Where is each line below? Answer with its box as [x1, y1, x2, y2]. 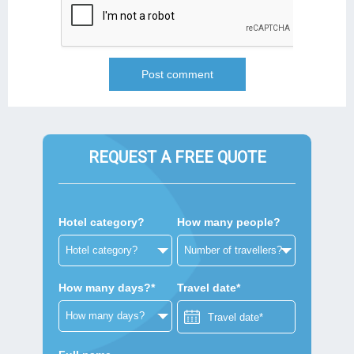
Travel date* [177, 281, 240, 295]
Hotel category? [58, 216, 145, 229]
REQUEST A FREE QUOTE [88, 148, 266, 168]
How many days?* [58, 281, 155, 295]
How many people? [177, 216, 281, 229]
